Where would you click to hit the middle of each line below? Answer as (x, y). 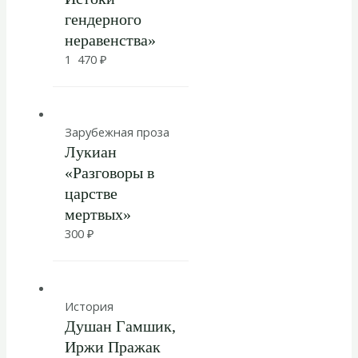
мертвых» (97, 214)
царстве (91, 193)
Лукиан (90, 151)
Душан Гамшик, (120, 326)
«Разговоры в (109, 172)
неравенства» (110, 40)
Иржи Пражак (112, 346)
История (89, 306)
